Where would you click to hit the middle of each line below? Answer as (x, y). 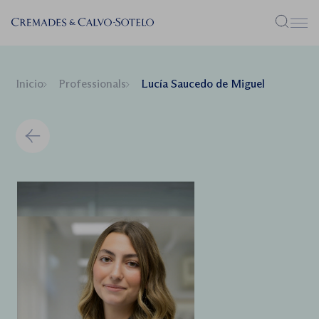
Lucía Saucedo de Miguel (203, 84)
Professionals (92, 84)
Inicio (30, 84)
